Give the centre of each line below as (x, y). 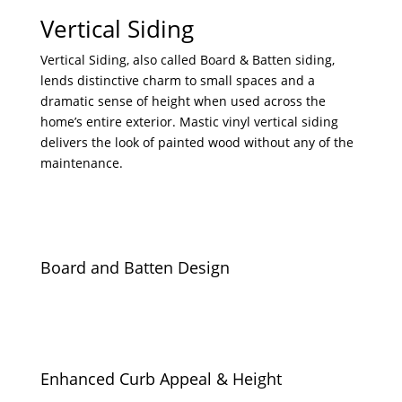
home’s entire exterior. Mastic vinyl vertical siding (189, 122)
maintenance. (81, 163)
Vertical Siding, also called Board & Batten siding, (187, 60)
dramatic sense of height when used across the (183, 101)
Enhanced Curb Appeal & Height (161, 379)
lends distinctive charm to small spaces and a (177, 81)
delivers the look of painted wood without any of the (197, 143)
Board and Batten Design (135, 268)
